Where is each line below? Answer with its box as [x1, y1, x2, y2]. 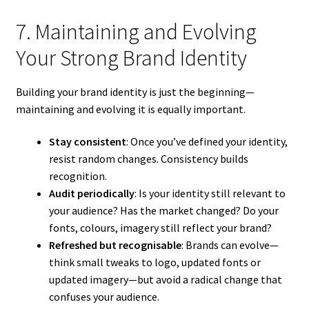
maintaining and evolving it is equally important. [15, 101, 246, 116]
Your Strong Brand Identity [15, 44, 247, 72]
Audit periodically [48, 186, 134, 201]
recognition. [48, 169, 107, 183]
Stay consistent [48, 134, 126, 149]
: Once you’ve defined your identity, [126, 134, 288, 149]
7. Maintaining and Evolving [15, 18, 257, 46]
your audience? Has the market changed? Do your [48, 203, 279, 218]
